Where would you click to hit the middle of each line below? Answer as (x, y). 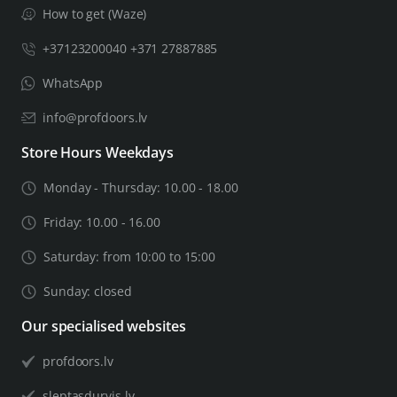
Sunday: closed (88, 292)
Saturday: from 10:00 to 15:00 (130, 257)
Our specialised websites (104, 327)
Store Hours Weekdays (97, 153)
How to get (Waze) (95, 14)
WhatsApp (73, 83)
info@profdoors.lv (95, 118)
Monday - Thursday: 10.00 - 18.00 (141, 188)
